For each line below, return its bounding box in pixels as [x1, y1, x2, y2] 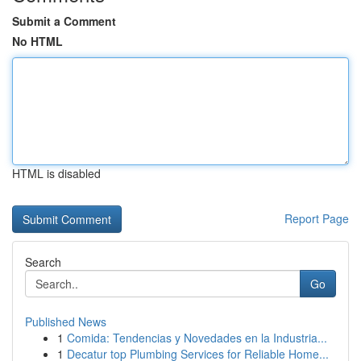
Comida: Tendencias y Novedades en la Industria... [67, 330, 327, 346]
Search [25, 254, 61, 270]
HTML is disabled [12, 165, 101, 181]
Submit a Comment [12, 13, 116, 29]
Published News [25, 313, 106, 330]
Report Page [284, 210, 349, 226]
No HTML [12, 33, 63, 49]
